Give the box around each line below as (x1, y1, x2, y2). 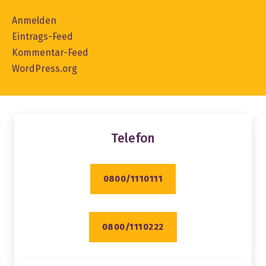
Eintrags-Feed (12, 30, 73, 42)
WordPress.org (12, 62, 77, 74)
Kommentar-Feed (12, 46, 88, 58)
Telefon (111, 130, 155, 146)
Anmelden (12, 14, 56, 26)
